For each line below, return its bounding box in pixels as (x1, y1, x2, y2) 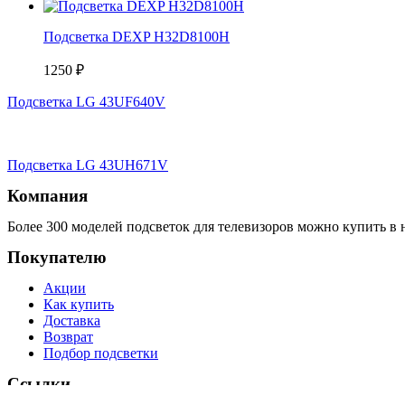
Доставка (43, 313, 100, 329)
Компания (7, 186, 88, 206)
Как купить (43, 297, 114, 313)
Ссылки (7, 374, 71, 394)
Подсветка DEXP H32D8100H (43, 29, 230, 45)
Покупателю (7, 248, 107, 268)
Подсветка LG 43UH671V (7, 157, 168, 174)
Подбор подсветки (43, 345, 158, 362)
